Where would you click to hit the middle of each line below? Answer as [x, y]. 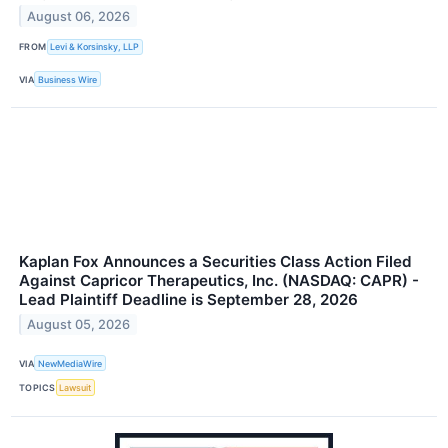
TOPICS [37, 387]
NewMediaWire [70, 363]
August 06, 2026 [79, 16]
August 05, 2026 [79, 324]
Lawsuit [75, 387]
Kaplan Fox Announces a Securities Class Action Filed [215, 262]
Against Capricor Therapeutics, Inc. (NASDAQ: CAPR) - [219, 281]
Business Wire [68, 79]
